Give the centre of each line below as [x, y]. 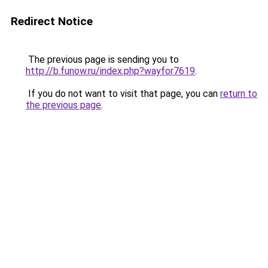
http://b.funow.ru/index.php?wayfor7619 [110, 71]
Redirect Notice [52, 21]
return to [239, 94]
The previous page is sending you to [102, 60]
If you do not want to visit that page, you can [123, 94]
